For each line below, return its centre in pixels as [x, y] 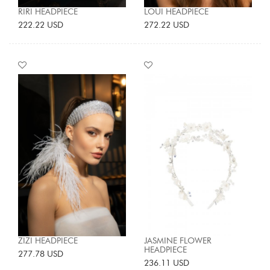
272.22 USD [167, 25]
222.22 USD [41, 25]
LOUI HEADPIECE [176, 12]
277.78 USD [41, 254]
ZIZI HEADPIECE [48, 240]
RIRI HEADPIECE [48, 12]
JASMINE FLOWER [178, 240]
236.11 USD [167, 263]
